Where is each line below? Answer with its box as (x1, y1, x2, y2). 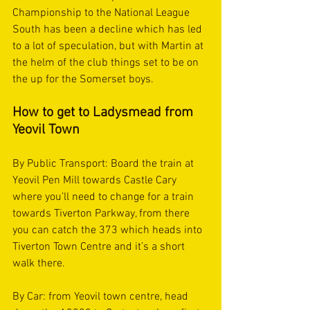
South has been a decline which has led (12, 23, 205, 37)
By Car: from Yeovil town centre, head (12, 290, 191, 304)
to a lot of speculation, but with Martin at (12, 39, 206, 53)
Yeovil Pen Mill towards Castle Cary (12, 174, 179, 188)
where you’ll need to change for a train (12, 190, 197, 204)
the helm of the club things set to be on (12, 56, 201, 70)
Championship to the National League (12, 6, 192, 20)
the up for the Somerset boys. (12, 73, 156, 86)
